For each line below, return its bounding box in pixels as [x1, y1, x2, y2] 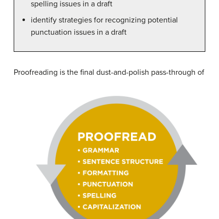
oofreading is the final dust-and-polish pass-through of [21, 67, 204, 77]
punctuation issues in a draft [31, 27, 127, 37]
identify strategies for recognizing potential [31, 15, 178, 25]
